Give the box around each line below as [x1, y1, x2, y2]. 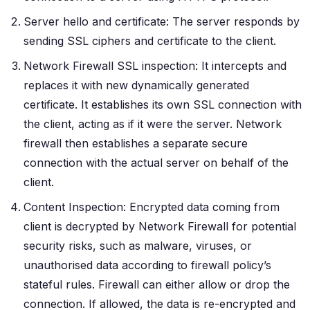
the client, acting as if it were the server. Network [24, 117, 282, 131]
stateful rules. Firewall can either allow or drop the [24, 277, 290, 292]
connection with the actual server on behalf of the [24, 156, 289, 170]
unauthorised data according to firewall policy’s [24, 258, 271, 273]
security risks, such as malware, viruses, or [24, 239, 252, 253]
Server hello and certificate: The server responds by [24, 15, 300, 29]
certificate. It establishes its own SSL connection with [24, 98, 302, 112]
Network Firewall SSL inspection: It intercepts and [24, 59, 286, 73]
